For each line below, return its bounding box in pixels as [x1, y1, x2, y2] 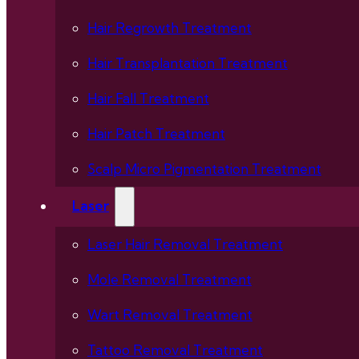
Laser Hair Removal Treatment [87, 236, 283, 253]
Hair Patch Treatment [87, 124, 225, 142]
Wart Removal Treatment [87, 306, 252, 324]
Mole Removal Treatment [87, 271, 252, 288]
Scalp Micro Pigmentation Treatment [87, 159, 321, 177]
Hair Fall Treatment [87, 89, 209, 107]
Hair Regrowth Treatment [87, 18, 252, 36]
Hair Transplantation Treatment [87, 54, 288, 71]
